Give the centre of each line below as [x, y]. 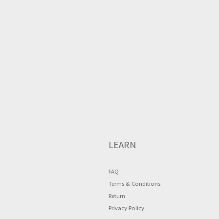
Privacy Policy [126, 208]
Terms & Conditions [134, 183]
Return [117, 196]
